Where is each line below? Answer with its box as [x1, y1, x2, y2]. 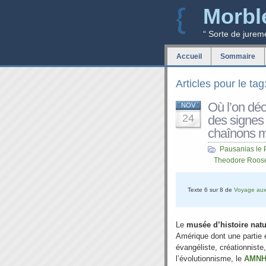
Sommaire [220, 52, 255, 61]
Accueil [176, 52, 202, 61]
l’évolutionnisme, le [176, 254, 244, 263]
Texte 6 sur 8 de [188, 186, 234, 193]
